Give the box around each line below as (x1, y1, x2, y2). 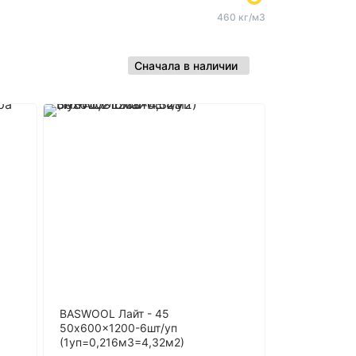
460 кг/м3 (217, 11, 265, 23)
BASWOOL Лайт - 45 (60, 307, 169, 320)
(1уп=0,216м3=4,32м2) (60, 335, 184, 349)
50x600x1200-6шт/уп (60, 321, 177, 335)
